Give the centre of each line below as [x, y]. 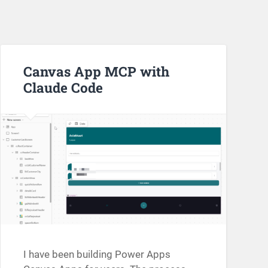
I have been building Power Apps [97, 254]
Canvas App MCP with [96, 71]
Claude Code [63, 87]
